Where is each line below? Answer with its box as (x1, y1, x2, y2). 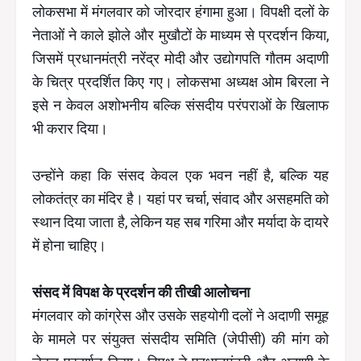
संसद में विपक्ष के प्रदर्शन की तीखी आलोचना (32, 284, 250, 301)
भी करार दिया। (32, 120, 108, 137)
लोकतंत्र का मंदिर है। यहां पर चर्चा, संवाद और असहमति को (32, 190, 329, 207)
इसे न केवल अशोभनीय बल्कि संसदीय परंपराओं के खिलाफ (32, 97, 329, 114)
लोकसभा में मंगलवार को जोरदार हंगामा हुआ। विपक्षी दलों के (32, 3, 329, 20)
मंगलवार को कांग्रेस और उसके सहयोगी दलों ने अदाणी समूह (32, 307, 329, 324)
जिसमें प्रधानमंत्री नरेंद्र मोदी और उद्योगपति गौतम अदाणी (32, 50, 329, 67)
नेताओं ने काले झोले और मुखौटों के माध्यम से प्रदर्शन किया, (32, 27, 329, 44)
